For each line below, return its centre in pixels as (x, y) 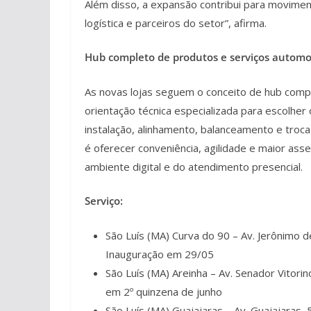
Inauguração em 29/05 (160, 254)
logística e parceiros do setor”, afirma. (176, 23)
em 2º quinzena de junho (164, 291)
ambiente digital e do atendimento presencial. (194, 166)
